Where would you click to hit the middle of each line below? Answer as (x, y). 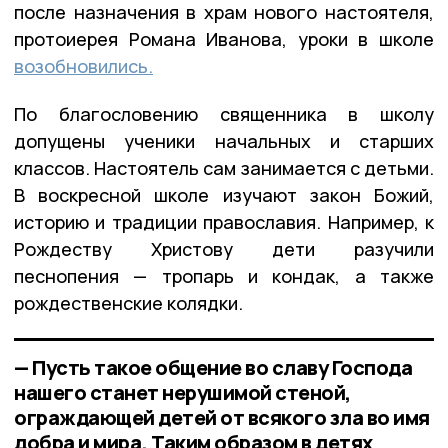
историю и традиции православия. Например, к (224, 222)
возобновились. (83, 66)
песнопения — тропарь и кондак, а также (224, 276)
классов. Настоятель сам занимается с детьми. (224, 168)
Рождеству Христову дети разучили (224, 249)
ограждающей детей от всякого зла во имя (222, 418)
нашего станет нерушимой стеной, (182, 393)
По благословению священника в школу (224, 114)
